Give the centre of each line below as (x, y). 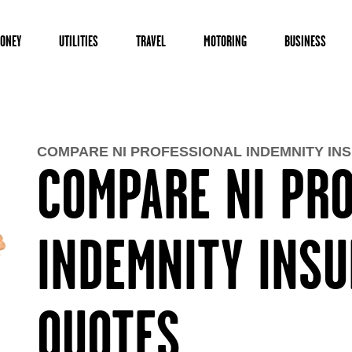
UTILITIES (79, 41)
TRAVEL (151, 41)
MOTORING (225, 41)
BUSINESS (305, 41)
